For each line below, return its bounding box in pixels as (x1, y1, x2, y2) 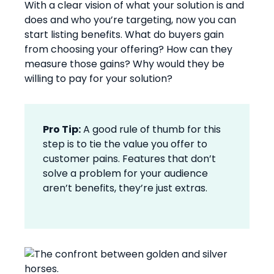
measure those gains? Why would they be (24, 56, 224, 71)
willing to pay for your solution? (24, 71, 172, 86)
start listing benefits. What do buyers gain (24, 27, 224, 42)
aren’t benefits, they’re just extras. (43, 180, 207, 195)
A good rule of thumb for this (81, 122, 221, 136)
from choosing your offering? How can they (24, 42, 232, 56)
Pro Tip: (43, 122, 81, 136)
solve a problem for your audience (43, 166, 208, 180)
